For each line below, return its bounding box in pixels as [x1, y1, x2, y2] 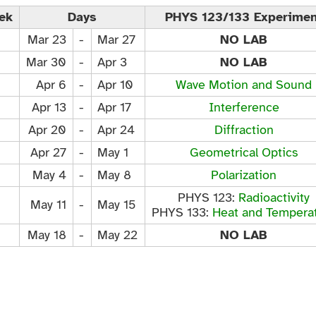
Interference [208, 99, 279, 115]
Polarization [211, 166, 276, 183]
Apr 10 [97, 76, 134, 92]
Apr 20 [28, 121, 66, 138]
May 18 [27, 226, 66, 243]
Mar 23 [27, 31, 66, 47]
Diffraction [214, 121, 274, 138]
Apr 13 [31, 99, 66, 115]
